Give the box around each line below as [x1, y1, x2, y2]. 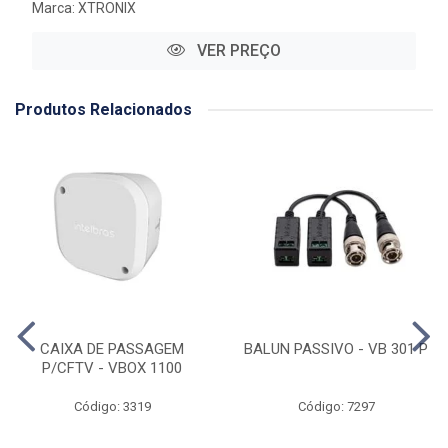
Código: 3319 [73, 399, 151, 415]
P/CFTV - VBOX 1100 [42, 359, 182, 378]
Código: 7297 [297, 399, 375, 415]
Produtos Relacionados [15, 100, 192, 120]
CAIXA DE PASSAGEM [40, 340, 184, 359]
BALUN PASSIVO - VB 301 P [244, 340, 428, 359]
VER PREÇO [193, 41, 281, 61]
